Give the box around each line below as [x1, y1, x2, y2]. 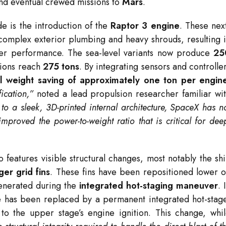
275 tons [42, 60, 79, 74]
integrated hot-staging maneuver [79, 179, 218, 193]
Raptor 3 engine [110, 19, 180, 33]
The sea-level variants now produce [67, 46, 214, 60]
